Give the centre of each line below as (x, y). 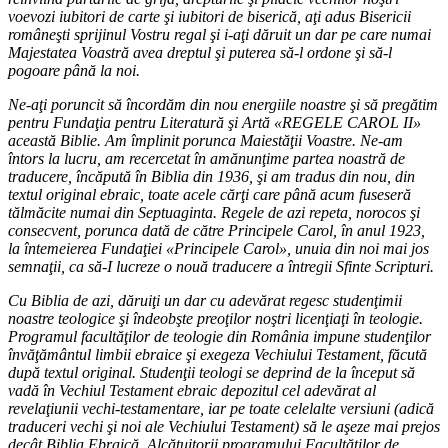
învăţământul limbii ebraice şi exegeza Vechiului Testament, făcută (217, 354)
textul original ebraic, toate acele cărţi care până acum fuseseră (209, 194)
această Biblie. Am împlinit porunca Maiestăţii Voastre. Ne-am (205, 140)
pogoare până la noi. (74, 70)
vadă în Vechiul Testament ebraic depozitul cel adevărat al (192, 390)
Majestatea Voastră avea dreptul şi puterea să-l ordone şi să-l (200, 52)
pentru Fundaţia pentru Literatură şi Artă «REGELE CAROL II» (214, 122)
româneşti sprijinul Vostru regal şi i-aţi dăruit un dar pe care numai (219, 34)
